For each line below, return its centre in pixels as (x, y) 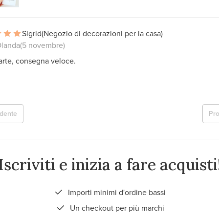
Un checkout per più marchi (116, 208)
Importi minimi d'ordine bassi (116, 192)
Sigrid (32, 33)
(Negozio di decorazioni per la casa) (102, 33)
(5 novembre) (43, 45)
